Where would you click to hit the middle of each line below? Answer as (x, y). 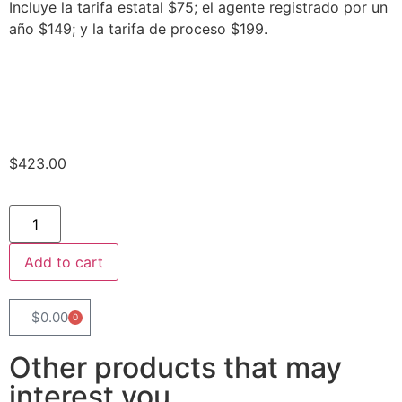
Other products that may (175, 367)
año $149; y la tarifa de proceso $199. (138, 29)
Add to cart (64, 262)
